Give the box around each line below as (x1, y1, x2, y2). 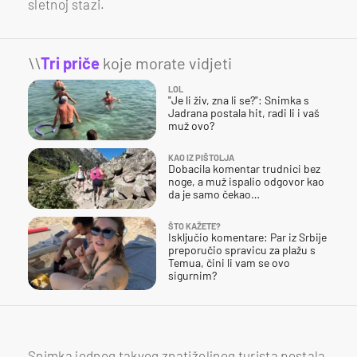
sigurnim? (168, 268, 217, 282)
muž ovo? (168, 118, 214, 132)
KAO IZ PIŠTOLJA (168, 151, 234, 163)
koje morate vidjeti (100, 53, 232, 73)
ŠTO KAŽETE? (168, 220, 221, 231)
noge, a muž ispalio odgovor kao (168, 174, 324, 188)
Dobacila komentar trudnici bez (168, 161, 320, 175)
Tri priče (41, 53, 100, 73)
